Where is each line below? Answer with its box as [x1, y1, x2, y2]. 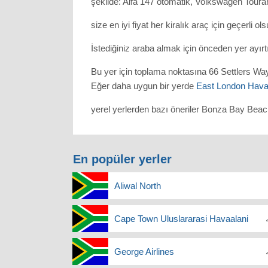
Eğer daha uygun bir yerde [91, 81, 196, 92]
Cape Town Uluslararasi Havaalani [114, 214, 248, 224]
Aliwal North [114, 181, 161, 191]
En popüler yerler [73, 153, 172, 166]
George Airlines [114, 246, 174, 257]
